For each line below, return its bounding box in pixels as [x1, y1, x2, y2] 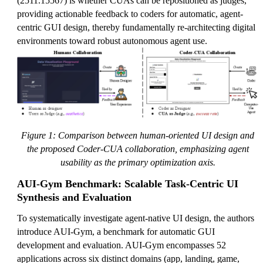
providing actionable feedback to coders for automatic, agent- [17, 9, 243, 19]
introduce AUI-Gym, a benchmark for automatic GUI [17, 226, 215, 237]
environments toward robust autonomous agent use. [17, 36, 207, 46]
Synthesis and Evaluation [17, 191, 131, 203]
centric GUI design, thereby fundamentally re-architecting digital [17, 22, 255, 32]
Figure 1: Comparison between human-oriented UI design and [21, 130, 254, 140]
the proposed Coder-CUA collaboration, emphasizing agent [26, 143, 249, 154]
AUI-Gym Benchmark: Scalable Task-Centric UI [17, 177, 238, 190]
